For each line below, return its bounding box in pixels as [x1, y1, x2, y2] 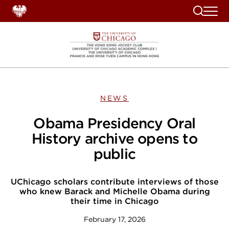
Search [193, 5, 218, 14]
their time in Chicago [70, 196, 159, 206]
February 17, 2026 [83, 215, 146, 223]
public [93, 145, 136, 163]
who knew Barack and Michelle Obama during [19, 187, 210, 196]
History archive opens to [32, 130, 197, 147]
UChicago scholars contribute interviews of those [10, 177, 219, 187]
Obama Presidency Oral [33, 114, 196, 132]
